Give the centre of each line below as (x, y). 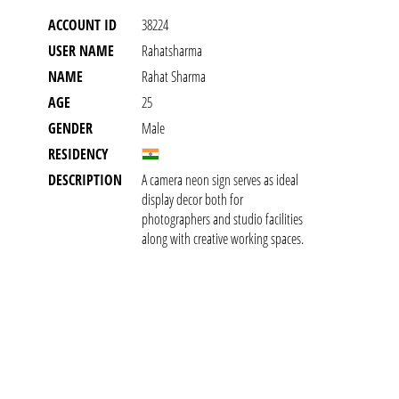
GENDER (70, 128)
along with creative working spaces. (223, 239)
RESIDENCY (78, 154)
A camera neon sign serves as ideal (220, 180)
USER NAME (81, 51)
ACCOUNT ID (82, 25)
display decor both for (192, 199)
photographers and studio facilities (222, 219)
